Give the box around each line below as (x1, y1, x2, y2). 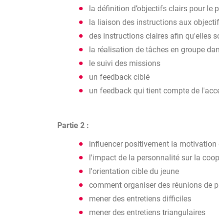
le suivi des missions (89, 59, 160, 68)
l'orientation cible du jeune (89, 167, 179, 176)
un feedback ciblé (89, 72, 150, 82)
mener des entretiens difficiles (89, 194, 191, 203)
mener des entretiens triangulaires (89, 208, 205, 217)
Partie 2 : (57, 121, 89, 130)
